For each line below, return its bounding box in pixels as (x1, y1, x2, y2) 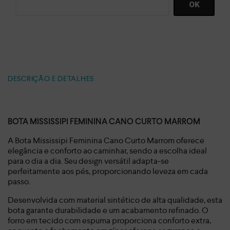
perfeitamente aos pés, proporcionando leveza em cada (8, 165, 208, 177)
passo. (8, 176, 30, 187)
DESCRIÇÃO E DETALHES (8, 73, 94, 83)
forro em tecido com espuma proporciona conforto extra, (8, 215, 211, 226)
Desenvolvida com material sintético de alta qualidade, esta (8, 194, 222, 205)
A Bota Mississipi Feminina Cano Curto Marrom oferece (8, 135, 204, 146)
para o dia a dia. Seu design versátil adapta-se (8, 155, 169, 166)
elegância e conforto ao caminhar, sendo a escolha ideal (8, 145, 207, 156)
